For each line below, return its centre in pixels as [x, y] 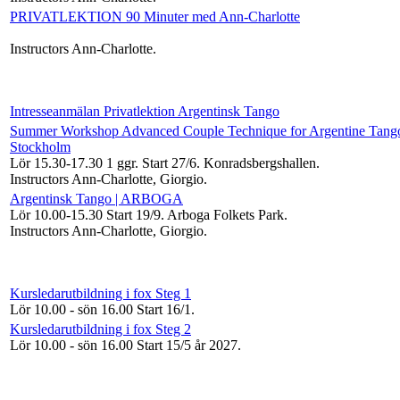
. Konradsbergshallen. [258, 162]
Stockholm [40, 146]
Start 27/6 [169, 162]
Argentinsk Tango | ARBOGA [96, 198]
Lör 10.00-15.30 [58, 214]
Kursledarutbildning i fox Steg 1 [100, 293]
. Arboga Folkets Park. [224, 214]
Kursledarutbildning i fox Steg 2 [100, 329]
